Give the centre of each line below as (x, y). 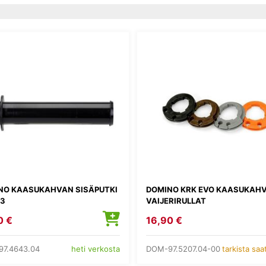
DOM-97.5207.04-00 (183, 248)
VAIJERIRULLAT (176, 201)
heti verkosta (96, 249)
